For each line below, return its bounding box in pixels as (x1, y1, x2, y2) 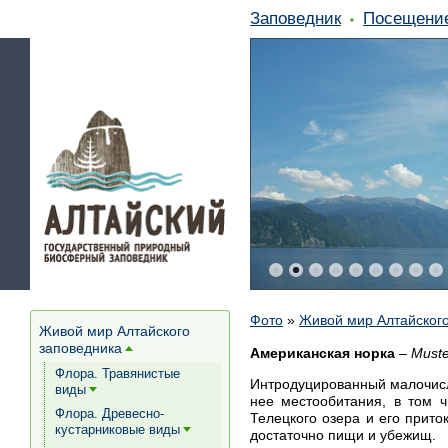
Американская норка (250, 345, 395, 361)
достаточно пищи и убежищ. (250, 427, 436, 443)
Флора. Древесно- (55, 406, 164, 421)
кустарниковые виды (55, 422, 180, 437)
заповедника (39, 340, 122, 356)
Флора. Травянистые (55, 366, 180, 381)
